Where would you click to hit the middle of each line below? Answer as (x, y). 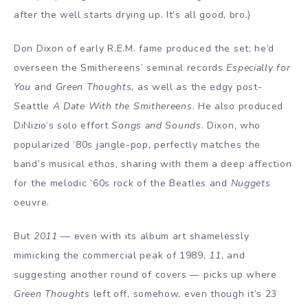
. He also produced (238, 106)
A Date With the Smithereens (122, 106)
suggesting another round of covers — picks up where (145, 274)
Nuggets (251, 183)
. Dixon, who (231, 125)
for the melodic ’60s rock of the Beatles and (122, 183)
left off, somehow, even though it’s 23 (184, 294)
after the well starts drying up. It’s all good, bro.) (133, 14)
